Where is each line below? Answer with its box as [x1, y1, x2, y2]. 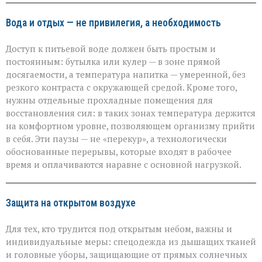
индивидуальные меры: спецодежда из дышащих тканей [6, 235, 256, 247]
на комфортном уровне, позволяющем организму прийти [6, 119, 255, 132]
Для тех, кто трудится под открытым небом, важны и [6, 222, 232, 235]
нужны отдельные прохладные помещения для [6, 94, 213, 106]
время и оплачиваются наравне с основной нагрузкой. [6, 158, 242, 170]
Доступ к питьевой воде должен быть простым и [6, 42, 216, 54]
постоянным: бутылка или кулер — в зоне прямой [6, 55, 220, 67]
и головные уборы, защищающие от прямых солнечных [6, 248, 247, 260]
